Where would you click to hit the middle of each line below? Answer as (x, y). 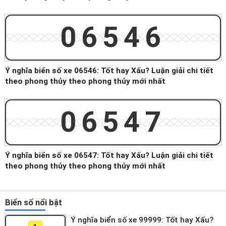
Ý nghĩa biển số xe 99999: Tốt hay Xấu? (142, 220)
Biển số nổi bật (34, 202)
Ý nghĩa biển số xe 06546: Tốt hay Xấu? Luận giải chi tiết (109, 71)
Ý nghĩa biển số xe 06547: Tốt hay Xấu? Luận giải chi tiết (109, 155)
